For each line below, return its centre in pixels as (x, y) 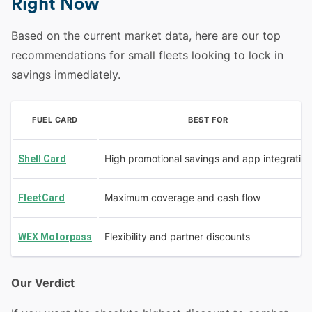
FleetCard (41, 198)
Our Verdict (43, 283)
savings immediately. (66, 75)
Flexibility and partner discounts (177, 236)
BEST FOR (208, 120)
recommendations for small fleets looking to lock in (147, 55)
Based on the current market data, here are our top (146, 36)
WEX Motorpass (55, 237)
